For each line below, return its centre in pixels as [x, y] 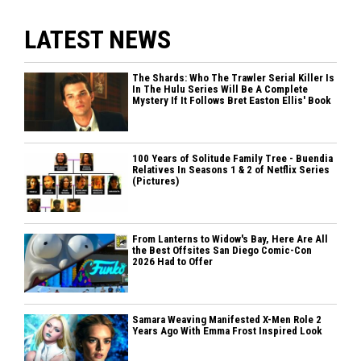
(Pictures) [156, 181]
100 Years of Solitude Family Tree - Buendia [233, 159]
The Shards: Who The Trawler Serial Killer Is [234, 78]
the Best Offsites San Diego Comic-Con [222, 251]
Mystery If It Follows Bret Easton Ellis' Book [232, 101]
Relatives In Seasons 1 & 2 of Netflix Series [231, 170]
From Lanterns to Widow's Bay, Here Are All [230, 239]
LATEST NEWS [98, 40]
